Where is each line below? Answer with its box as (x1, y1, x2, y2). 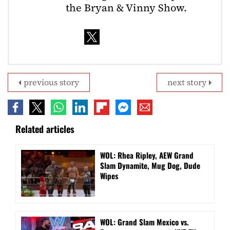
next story (167, 76, 206, 88)
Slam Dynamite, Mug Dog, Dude (100, 160, 200, 171)
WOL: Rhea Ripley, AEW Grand (100, 149, 194, 161)
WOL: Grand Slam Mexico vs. (100, 216, 189, 228)
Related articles (15, 122, 74, 136)
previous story (24, 76, 79, 88)
